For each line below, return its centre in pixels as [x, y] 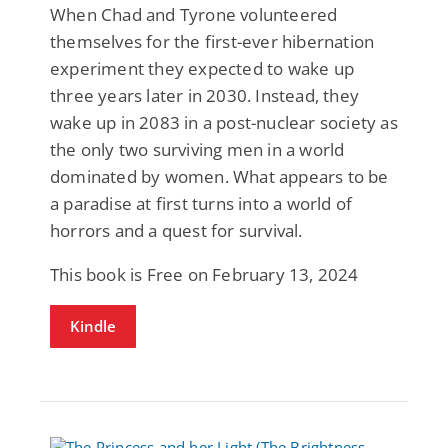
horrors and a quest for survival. [176, 230]
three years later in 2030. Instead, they [204, 95]
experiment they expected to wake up [202, 68]
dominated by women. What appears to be [219, 176]
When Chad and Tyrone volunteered [194, 14]
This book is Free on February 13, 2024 [204, 274]
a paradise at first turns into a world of [201, 203]
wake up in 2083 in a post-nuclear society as [224, 122]
